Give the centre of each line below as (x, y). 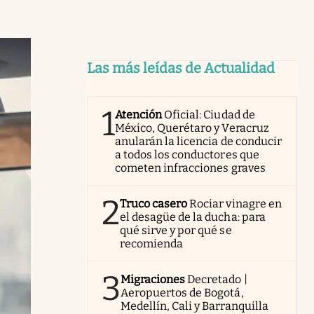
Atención (139, 115)
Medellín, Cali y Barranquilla (194, 306)
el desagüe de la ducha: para (193, 217)
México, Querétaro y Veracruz (192, 128)
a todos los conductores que (187, 155)
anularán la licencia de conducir (198, 141)
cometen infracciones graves (190, 168)
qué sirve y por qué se (176, 230)
